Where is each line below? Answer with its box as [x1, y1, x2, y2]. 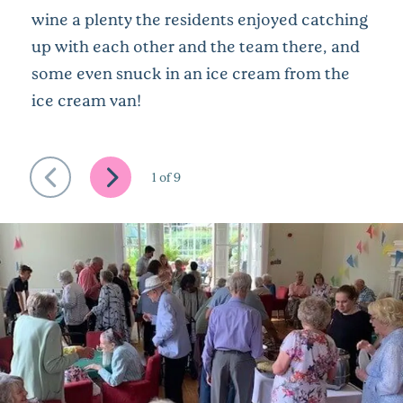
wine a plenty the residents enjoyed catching [31, 9, 369, 30]
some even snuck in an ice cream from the [31, 63, 350, 84]
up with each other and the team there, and [31, 36, 360, 57]
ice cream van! [31, 90, 141, 111]
